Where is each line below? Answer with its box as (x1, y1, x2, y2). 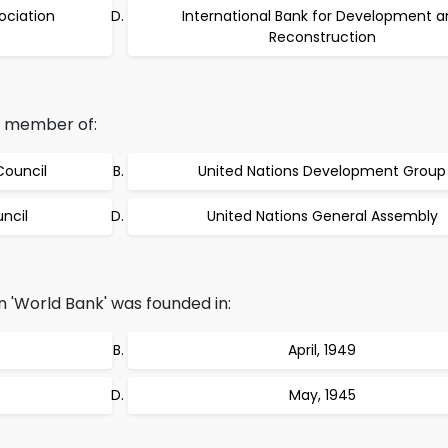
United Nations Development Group (198, 161, 446, 181)
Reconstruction (268, 27, 376, 47)
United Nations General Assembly (206, 206, 438, 226)
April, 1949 (288, 340, 356, 360)
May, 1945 (288, 385, 356, 405)
